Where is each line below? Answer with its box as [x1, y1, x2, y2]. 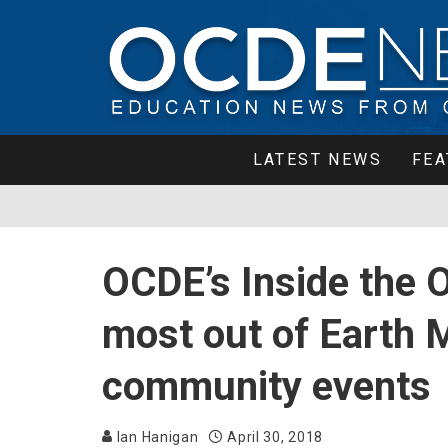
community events [102, 363, 431, 410]
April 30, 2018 [227, 429, 323, 445]
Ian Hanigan [113, 429, 199, 445]
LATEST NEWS [252, 150, 383, 169]
